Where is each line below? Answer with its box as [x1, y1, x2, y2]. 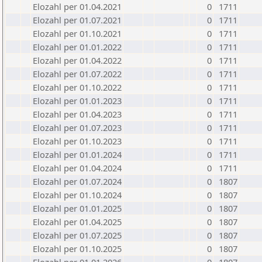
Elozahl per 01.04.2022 [33, 54, 122, 66]
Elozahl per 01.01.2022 [33, 41, 122, 53]
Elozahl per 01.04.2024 [33, 162, 122, 174]
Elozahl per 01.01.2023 [33, 95, 122, 106]
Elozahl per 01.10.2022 [33, 81, 122, 93]
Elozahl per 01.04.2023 [33, 108, 122, 120]
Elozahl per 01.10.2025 [33, 243, 122, 254]
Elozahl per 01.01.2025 [33, 202, 122, 214]
